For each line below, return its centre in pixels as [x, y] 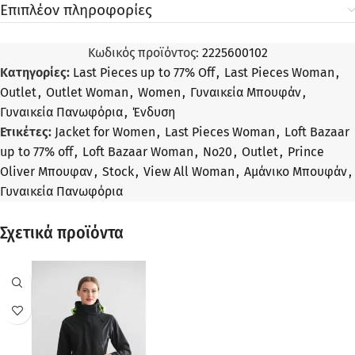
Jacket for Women [105, 132]
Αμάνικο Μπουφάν [296, 172]
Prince [306, 152]
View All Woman [189, 172]
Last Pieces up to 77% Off [144, 73]
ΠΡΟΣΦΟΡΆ [34, 303]
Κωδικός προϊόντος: [145, 53]
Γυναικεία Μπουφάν [246, 93]
